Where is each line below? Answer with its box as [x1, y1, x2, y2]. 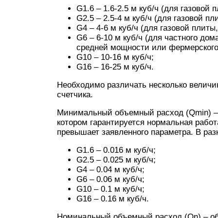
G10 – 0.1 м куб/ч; [76, 184, 145, 194]
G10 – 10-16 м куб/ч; [76, 53, 154, 62]
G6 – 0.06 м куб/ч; [76, 175, 145, 184]
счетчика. [57, 90, 93, 99]
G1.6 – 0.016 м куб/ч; [76, 145, 156, 155]
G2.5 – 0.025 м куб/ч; [76, 155, 156, 164]
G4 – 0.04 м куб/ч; [76, 165, 145, 174]
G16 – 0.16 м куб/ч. [76, 194, 149, 203]
